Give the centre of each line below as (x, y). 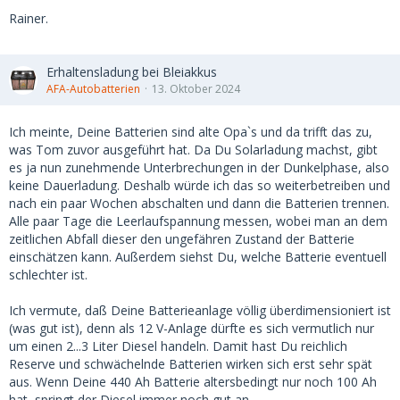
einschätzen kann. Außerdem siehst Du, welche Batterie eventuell (198, 257)
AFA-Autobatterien (93, 89)
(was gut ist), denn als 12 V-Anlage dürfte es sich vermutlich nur (192, 328)
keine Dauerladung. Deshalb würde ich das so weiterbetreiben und (200, 185)
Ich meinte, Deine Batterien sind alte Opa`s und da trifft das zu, (191, 132)
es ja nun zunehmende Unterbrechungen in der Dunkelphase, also (199, 167)
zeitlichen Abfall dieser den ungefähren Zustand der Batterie (182, 239)
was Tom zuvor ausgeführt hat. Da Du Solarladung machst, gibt (193, 150)
